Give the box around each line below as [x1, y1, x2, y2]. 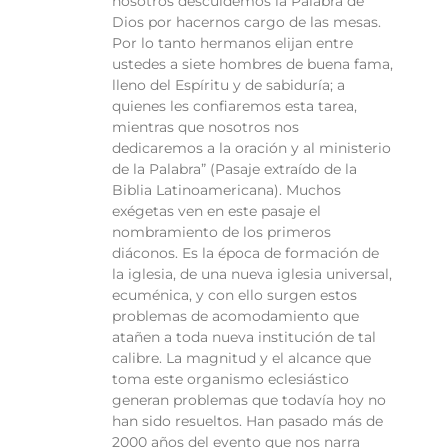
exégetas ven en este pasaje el [112, 202, 321, 221]
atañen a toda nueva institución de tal [112, 328, 376, 347]
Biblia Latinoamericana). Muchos [112, 181, 341, 200]
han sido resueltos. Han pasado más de [112, 412, 383, 431]
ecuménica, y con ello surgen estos [112, 286, 357, 305]
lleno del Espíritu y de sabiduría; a [112, 76, 345, 95]
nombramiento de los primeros [112, 223, 331, 242]
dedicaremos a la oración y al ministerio [112, 139, 391, 158]
